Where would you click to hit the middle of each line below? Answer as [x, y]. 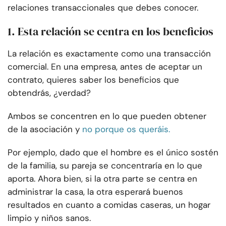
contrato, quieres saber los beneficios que [93, 80]
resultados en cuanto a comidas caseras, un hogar [109, 205]
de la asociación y [44, 129]
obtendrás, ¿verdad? [49, 93]
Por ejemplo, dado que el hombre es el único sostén [113, 153]
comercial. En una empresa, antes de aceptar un [105, 67]
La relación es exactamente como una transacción [109, 54]
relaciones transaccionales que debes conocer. [103, 8]
